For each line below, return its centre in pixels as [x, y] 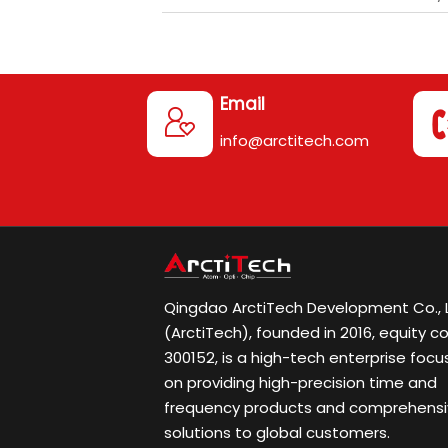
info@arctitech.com [295, 140]
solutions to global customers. [277, 433]
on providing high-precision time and [300, 383]
